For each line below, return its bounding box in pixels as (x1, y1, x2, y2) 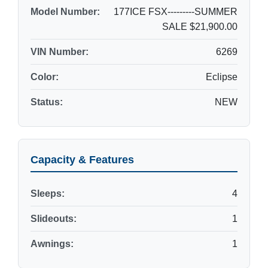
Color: (31, 72, 59, 82)
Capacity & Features (31, 154, 134, 166)
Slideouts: (31, 214, 77, 224)
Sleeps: (31, 188, 65, 199)
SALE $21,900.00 (162, 22, 237, 32)
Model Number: (31, 7, 100, 17)
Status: (31, 97, 63, 107)
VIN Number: (31, 47, 89, 57)
